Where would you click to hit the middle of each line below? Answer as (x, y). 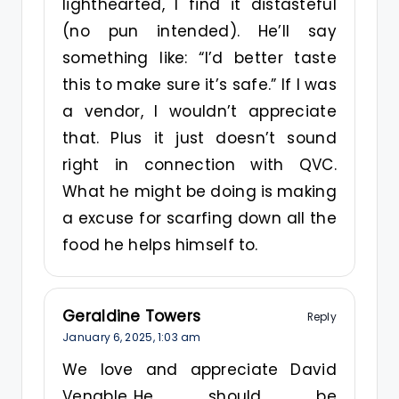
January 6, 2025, (110, 338)
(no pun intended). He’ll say (199, 32)
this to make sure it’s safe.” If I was (199, 85)
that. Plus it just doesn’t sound (199, 138)
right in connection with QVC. (199, 165)
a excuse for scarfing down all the (199, 219)
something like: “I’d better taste (199, 58)
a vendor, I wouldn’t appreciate (199, 112)
